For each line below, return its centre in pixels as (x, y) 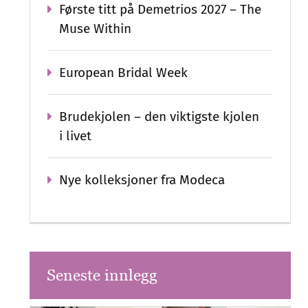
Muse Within (96, 29)
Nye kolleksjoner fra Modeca (142, 180)
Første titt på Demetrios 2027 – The (161, 9)
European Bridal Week (124, 73)
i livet (76, 136)
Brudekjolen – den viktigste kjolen (159, 117)
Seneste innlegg (102, 275)
